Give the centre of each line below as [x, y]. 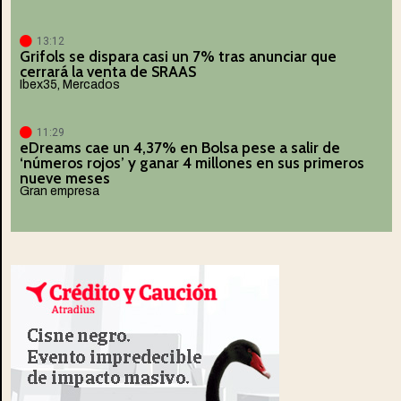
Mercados [91, 85]
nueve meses [65, 178]
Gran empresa [60, 192]
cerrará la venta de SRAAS [108, 71]
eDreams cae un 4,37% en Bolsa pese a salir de [180, 147]
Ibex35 [38, 85]
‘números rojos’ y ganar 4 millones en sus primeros [192, 162]
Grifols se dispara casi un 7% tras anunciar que [178, 56]
